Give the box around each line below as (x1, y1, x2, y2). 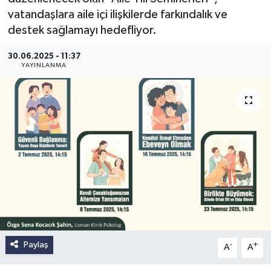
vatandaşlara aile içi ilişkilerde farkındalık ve (7, 8, 227, 21)
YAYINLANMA (21, 62, 67, 69)
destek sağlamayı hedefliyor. (7, 24, 157, 37)
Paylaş (23, 240, 48, 250)
